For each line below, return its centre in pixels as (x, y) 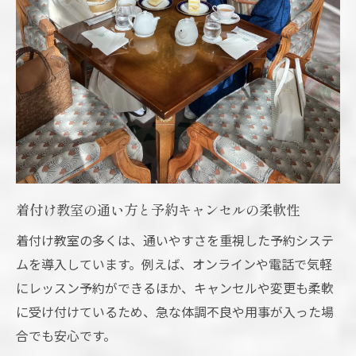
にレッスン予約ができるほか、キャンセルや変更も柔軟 (175, 287)
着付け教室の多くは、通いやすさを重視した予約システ (175, 240)
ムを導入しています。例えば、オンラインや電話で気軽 (174, 263)
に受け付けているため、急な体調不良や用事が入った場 (175, 311)
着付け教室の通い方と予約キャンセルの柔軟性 (158, 209)
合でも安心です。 (66, 335)
